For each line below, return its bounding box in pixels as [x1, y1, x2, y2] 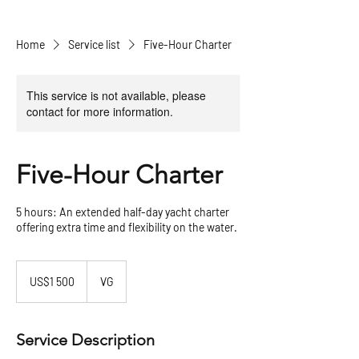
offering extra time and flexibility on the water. [16, 220, 237, 234]
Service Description [16, 330, 155, 349]
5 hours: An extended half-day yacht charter [16, 205, 229, 219]
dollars [17, 279, 41, 288]
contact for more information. [26, 103, 173, 119]
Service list [68, 38, 120, 51]
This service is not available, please [26, 87, 206, 103]
